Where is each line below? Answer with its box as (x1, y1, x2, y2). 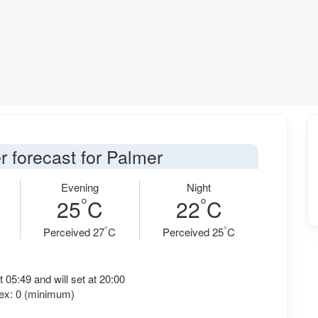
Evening (60, 180, 99, 194)
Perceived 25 (163, 224, 224, 239)
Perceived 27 (43, 224, 105, 239)
